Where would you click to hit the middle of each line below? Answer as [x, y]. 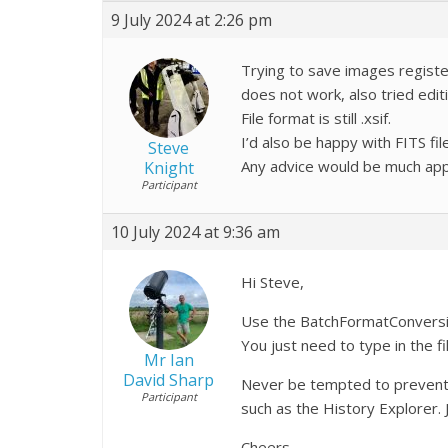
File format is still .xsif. [316, 118]
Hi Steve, [272, 282]
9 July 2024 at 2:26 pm [191, 20]
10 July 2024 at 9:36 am [195, 232]
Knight [168, 168]
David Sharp [168, 380]
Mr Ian [168, 360]
